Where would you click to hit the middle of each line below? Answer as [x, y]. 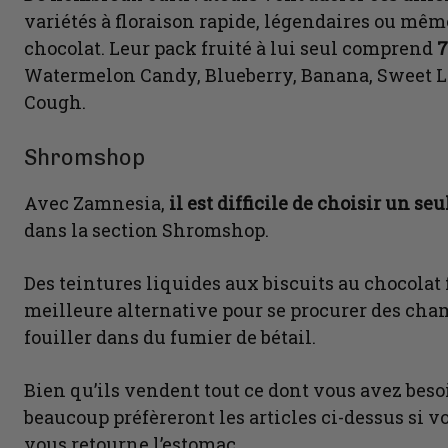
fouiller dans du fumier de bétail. [170, 337]
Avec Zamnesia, [96, 203]
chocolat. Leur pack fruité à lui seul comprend [230, 48]
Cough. [55, 102]
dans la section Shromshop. [146, 230]
